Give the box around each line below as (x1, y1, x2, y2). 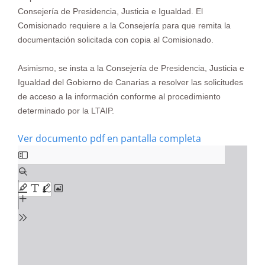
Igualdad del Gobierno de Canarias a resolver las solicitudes (18, 77, 243, 87)
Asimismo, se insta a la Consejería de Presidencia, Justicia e (18, 63, 244, 73)
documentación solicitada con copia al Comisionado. (18, 35, 214, 44)
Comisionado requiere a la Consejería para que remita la (18, 21, 231, 30)
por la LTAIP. (67, 106, 114, 115)
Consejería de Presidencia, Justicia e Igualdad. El (18, 7, 203, 16)
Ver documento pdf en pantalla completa (18, 132, 201, 145)
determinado (18, 106, 67, 115)
